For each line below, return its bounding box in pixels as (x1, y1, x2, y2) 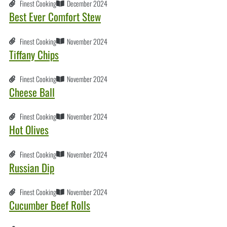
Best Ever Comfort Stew (9, 9, 101, 25)
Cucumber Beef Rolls (9, 197, 90, 213)
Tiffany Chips (9, 46, 59, 62)
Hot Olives (9, 122, 49, 138)
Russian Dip (9, 159, 54, 175)
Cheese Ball (9, 84, 55, 100)
